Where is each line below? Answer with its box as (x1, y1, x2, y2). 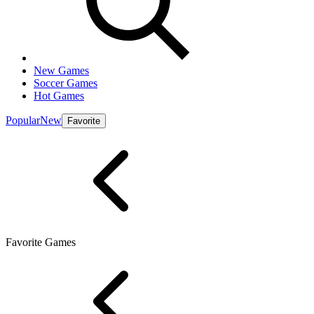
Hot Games (34, 90, 84, 102)
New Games (34, 64, 89, 76)
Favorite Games (6, 236, 76, 248)
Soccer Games (34, 77, 97, 89)
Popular (6, 114, 40, 126)
